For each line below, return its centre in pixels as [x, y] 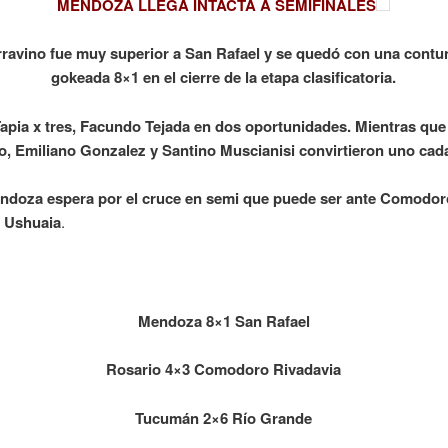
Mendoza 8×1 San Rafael [223, 320]
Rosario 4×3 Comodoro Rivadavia [224, 369]
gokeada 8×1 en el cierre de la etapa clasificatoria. [224, 77]
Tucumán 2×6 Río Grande [224, 417]
